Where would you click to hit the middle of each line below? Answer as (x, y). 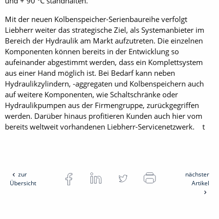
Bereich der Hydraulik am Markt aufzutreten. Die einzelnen (104, 40)
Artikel (200, 183)
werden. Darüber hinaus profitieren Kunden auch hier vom (104, 116)
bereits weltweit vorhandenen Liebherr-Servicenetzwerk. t (105, 126)
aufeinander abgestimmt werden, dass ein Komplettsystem (104, 62)
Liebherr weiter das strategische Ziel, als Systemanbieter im (105, 30)
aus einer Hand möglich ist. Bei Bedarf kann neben (90, 73)
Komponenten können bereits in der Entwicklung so (92, 51)
